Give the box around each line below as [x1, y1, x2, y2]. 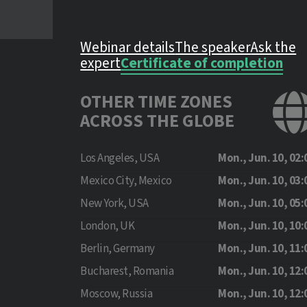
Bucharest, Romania [80, 263, 174, 280]
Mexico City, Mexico [80, 173, 172, 189]
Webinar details [80, 37, 175, 58]
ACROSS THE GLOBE [80, 108, 235, 134]
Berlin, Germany [80, 241, 155, 257]
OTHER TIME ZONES [80, 89, 233, 114]
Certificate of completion [121, 53, 284, 73]
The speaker [175, 37, 251, 58]
